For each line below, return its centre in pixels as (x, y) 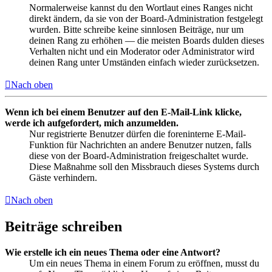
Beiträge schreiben (63, 226)
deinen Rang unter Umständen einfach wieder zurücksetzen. (144, 62)
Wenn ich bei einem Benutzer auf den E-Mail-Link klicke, (123, 112)
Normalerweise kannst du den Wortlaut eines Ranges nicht (141, 7)
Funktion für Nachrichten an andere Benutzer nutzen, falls (140, 144)
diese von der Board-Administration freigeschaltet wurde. (139, 155)
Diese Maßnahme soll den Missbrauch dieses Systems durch (144, 166)
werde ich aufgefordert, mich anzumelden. (92, 123)
